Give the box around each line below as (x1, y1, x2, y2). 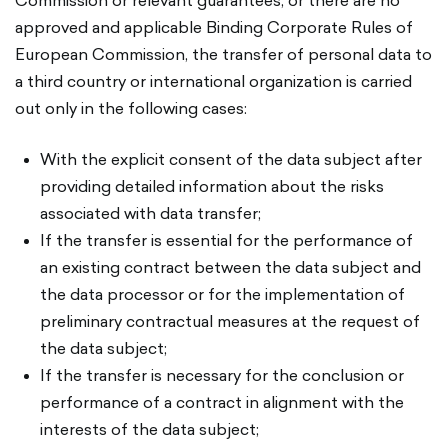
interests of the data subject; (40, 417, 259, 441)
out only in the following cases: (15, 96, 247, 120)
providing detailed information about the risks (40, 174, 384, 198)
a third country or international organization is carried (15, 69, 412, 93)
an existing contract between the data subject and (40, 255, 421, 279)
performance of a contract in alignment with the (40, 390, 404, 414)
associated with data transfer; (40, 201, 261, 225)
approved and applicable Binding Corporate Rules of (15, 15, 413, 39)
